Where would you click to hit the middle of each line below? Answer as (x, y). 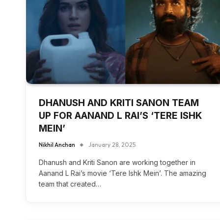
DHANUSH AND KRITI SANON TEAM (119, 103)
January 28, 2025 (112, 144)
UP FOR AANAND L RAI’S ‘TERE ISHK (120, 115)
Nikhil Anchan (57, 144)
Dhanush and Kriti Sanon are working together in (117, 162)
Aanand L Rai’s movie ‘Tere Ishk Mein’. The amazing (123, 173)
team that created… (70, 184)
